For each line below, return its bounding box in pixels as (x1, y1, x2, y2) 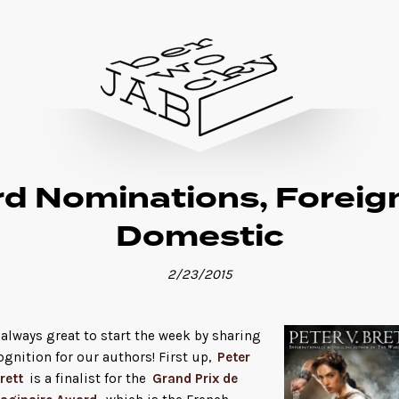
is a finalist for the (26, 370, 150, 387)
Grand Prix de (152, 370, 238, 387)
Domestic (115, 216, 284, 259)
